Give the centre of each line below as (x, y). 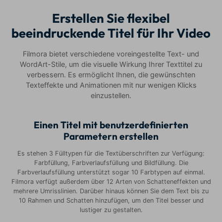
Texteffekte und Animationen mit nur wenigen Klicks (111, 85)
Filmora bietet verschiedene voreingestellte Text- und (111, 54)
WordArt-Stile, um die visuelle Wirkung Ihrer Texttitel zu (111, 64)
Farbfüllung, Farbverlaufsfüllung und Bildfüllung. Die (111, 163)
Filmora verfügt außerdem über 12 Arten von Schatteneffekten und (111, 182)
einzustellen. (111, 96)
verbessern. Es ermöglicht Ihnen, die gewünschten (111, 75)
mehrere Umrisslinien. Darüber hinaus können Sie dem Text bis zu (111, 191)
